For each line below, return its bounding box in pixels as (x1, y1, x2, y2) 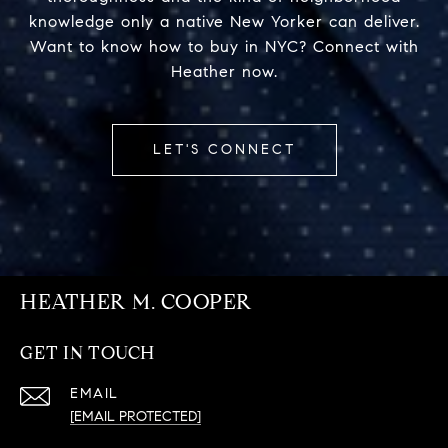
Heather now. (170, 62, 278, 82)
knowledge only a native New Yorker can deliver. (28, 12, 420, 32)
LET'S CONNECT (152, 141, 296, 159)
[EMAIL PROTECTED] (70, 408, 201, 426)
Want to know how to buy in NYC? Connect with (29, 37, 419, 57)
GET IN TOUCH (20, 342, 155, 365)
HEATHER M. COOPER (20, 289, 253, 316)
